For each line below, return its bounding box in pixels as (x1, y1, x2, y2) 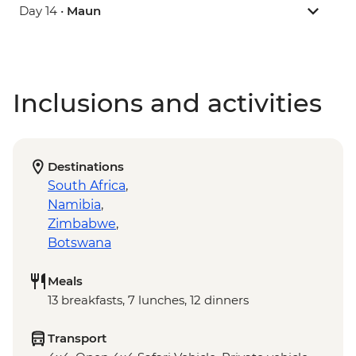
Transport (48, 331, 106, 346)
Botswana (48, 235, 111, 251)
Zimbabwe (48, 216, 116, 232)
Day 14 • (19, 3, 67, 19)
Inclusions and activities (13, 87, 322, 119)
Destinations (48, 159, 124, 175)
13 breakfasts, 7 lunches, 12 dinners (48, 292, 249, 308)
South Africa (48, 178, 126, 194)
